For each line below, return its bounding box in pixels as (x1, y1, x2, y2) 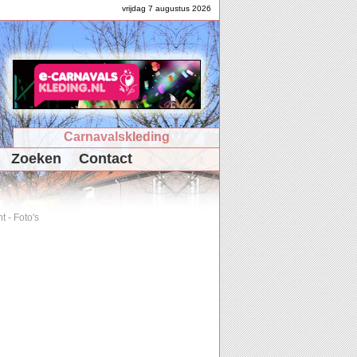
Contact (79, 151, 132, 167)
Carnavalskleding (63, 130, 170, 143)
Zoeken (11, 151, 61, 167)
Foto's (14, 212, 39, 223)
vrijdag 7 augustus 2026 (122, 4, 211, 13)
